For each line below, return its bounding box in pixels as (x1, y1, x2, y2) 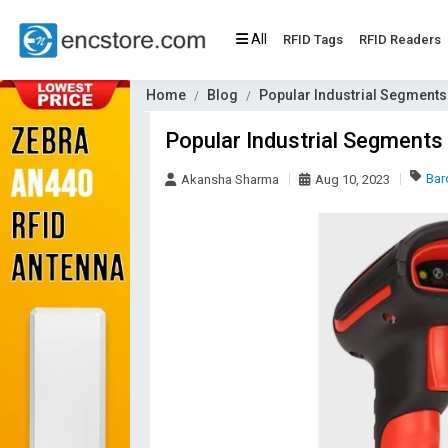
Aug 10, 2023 (315, 172, 390, 187)
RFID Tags (283, 32, 343, 47)
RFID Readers (359, 32, 441, 47)
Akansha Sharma (181, 172, 279, 187)
